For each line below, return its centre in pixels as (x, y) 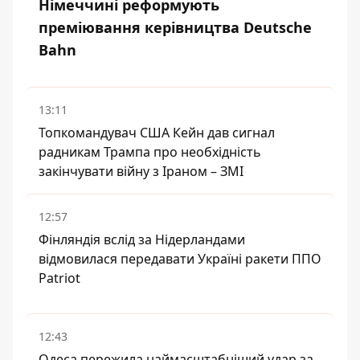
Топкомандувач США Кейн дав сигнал (157, 133)
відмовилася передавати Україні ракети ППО (180, 259)
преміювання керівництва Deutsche (175, 27)
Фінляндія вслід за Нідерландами (142, 239)
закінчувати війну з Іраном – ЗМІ (141, 171)
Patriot (59, 278)
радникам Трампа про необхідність (150, 152)
